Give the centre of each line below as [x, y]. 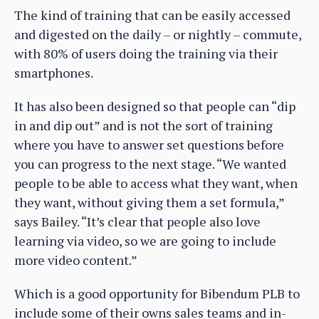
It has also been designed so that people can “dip [155, 106]
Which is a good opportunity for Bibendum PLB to [157, 294]
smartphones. [54, 73]
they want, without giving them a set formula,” [149, 203]
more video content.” [76, 260]
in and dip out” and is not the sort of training [143, 126]
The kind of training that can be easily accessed [152, 15]
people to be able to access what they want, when [156, 183]
